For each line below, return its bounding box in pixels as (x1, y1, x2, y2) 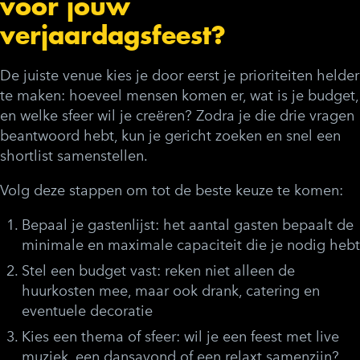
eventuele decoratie (22, 302, 153, 321)
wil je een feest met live (180, 328, 339, 346)
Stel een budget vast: (22, 262, 161, 280)
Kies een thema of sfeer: (22, 328, 180, 346)
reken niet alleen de (161, 262, 295, 280)
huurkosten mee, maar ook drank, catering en (22, 282, 320, 301)
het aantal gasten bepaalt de (159, 216, 354, 235)
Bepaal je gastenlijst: (22, 216, 159, 235)
